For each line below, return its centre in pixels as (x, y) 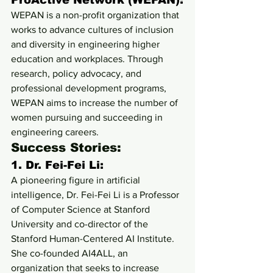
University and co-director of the (81, 224)
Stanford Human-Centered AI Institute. (94, 239)
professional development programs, (90, 88)
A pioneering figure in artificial (77, 180)
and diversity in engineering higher (87, 44)
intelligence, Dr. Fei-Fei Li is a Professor (96, 195)
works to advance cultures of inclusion (94, 30)
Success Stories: (66, 148)
